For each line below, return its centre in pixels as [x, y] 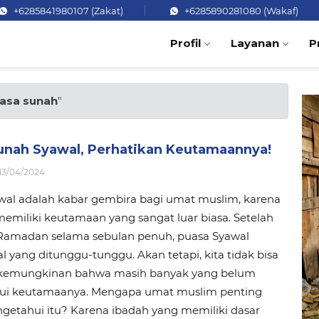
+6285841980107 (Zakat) [67, 11]
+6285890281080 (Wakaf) [240, 11]
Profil [185, 43]
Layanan [255, 43]
